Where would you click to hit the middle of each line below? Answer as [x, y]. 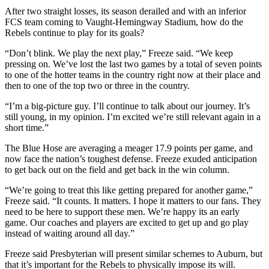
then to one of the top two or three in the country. [97, 85]
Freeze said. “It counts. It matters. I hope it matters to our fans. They [133, 201]
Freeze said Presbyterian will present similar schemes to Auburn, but [134, 253]
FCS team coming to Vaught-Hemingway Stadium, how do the [124, 22]
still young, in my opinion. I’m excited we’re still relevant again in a [133, 116]
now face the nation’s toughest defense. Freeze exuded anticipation [131, 159]
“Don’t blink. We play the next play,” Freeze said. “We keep [119, 53]
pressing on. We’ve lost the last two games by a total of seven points [133, 64]
